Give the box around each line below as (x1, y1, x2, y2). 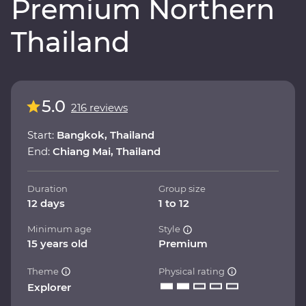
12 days (27, 196, 65, 210)
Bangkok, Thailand (57, 128, 154, 141)
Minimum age (27, 223, 92, 234)
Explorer (27, 280, 71, 294)
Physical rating (158, 265, 227, 277)
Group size (158, 182, 206, 194)
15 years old (27, 236, 87, 250)
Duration (27, 182, 68, 194)
